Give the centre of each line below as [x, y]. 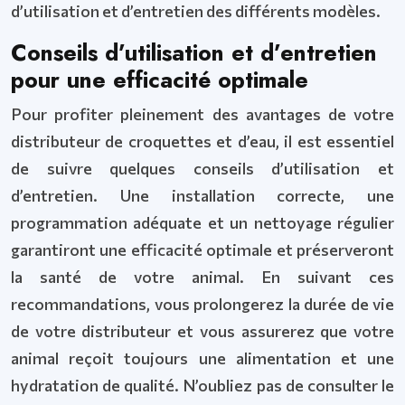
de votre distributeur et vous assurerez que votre [202, 331]
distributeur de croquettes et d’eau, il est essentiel [202, 141]
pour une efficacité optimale [160, 80]
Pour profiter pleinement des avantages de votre [202, 114]
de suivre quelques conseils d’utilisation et [202, 168]
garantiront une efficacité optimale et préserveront [202, 250]
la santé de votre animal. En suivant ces [202, 277]
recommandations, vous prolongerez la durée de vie [202, 304]
